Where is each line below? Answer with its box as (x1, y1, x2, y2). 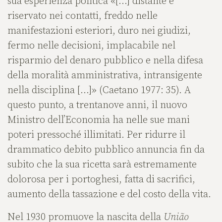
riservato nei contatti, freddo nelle (7, 10, 158, 23)
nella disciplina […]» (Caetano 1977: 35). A (7, 84, 191, 97)
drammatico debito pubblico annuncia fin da (7, 144, 205, 157)
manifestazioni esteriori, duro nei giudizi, (7, 25, 191, 38)
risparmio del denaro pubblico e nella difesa (7, 55, 203, 67)
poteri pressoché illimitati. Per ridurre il (7, 129, 185, 142)
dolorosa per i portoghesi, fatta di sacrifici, (7, 173, 195, 186)
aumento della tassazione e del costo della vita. (7, 188, 211, 201)
